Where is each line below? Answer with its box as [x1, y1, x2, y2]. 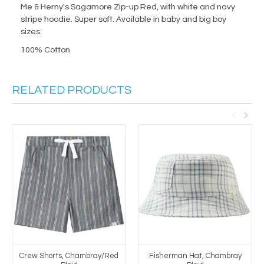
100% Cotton [21, 46, 70, 55]
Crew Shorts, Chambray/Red [19, 251, 118, 260]
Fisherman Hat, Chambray [148, 251, 242, 260]
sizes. [21, 28, 42, 37]
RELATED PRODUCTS [12, 84, 131, 97]
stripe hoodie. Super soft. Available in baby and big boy [21, 15, 226, 24]
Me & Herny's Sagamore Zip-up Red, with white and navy [21, 3, 235, 12]
